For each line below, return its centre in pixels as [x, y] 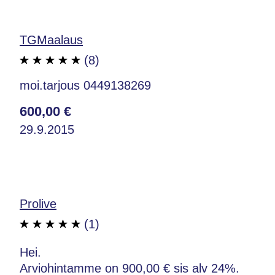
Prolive [38, 203]
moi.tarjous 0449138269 [85, 85]
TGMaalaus [51, 40]
